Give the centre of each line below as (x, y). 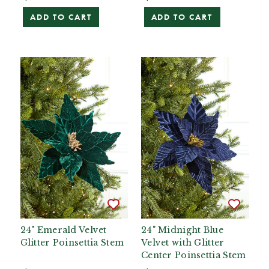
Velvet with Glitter (183, 243)
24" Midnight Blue (182, 230)
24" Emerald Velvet (63, 230)
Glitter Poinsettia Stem (72, 243)
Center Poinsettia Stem (194, 255)
